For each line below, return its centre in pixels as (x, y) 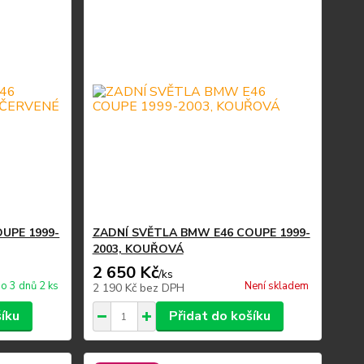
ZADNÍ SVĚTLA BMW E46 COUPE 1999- (201, 233)
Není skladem (276, 286)
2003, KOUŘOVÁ (138, 249)
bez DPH (162, 288)
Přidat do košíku (219, 316)
